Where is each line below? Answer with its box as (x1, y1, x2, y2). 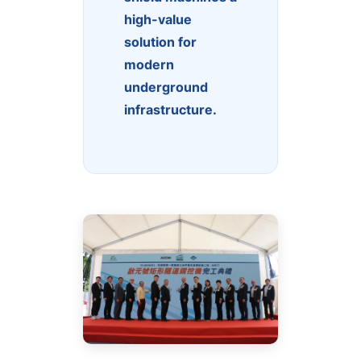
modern (124, 56, 174, 73)
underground (124, 78, 208, 95)
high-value (124, 10, 192, 27)
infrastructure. (124, 101, 217, 118)
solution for (124, 33, 197, 50)
